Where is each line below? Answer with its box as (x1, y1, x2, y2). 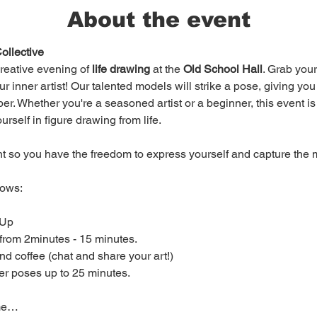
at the (149, 62, 183, 76)
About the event (67, 7, 250, 31)
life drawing (91, 62, 150, 76)
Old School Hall (183, 62, 263, 76)
